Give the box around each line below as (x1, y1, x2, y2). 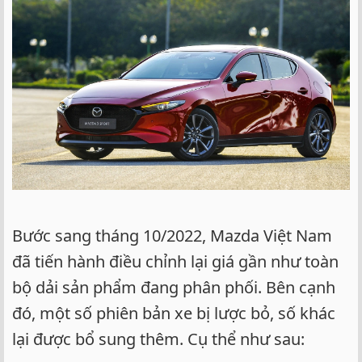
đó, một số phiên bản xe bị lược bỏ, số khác (12, 301, 335, 324)
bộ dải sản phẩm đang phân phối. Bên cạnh (12, 276, 335, 298)
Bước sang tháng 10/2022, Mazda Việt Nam (12, 224, 332, 246)
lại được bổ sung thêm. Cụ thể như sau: (12, 327, 305, 350)
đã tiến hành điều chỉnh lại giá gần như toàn (12, 250, 339, 272)
